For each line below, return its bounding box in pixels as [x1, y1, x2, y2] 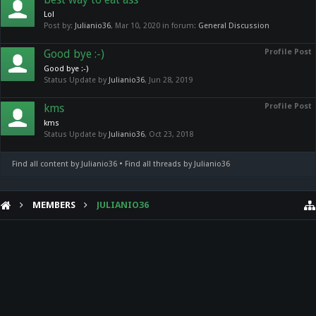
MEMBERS [32, 200, 75, 210]
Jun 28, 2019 [149, 75, 193, 85]
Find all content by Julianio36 [12, 159, 117, 169]
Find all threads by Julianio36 [125, 159, 230, 169]
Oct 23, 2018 [149, 130, 193, 139]
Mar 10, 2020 [115, 21, 160, 30]
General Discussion [198, 21, 269, 30]
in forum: [160, 21, 198, 30]
